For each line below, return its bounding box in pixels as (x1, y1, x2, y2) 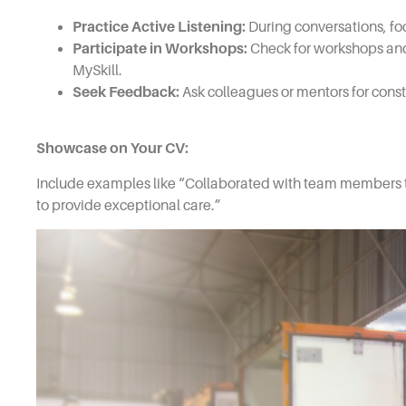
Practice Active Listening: (72, 18, 246, 35)
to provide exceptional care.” (36, 197, 221, 214)
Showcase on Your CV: (36, 140, 188, 158)
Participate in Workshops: (72, 40, 247, 57)
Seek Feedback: (72, 83, 179, 101)
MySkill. (72, 62, 122, 79)
